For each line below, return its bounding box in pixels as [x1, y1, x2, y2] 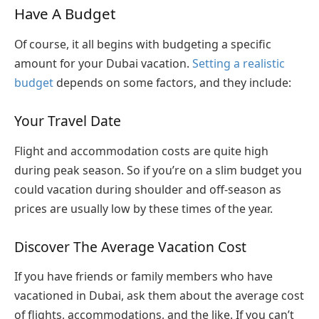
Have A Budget [14, 3, 115, 23]
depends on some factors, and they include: [56, 75, 294, 91]
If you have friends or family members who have [14, 268, 273, 285]
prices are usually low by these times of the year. [14, 200, 276, 216]
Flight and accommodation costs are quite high [14, 142, 268, 159]
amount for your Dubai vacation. [14, 56, 192, 72]
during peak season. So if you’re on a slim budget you [14, 162, 302, 178]
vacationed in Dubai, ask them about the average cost [14, 288, 304, 304]
